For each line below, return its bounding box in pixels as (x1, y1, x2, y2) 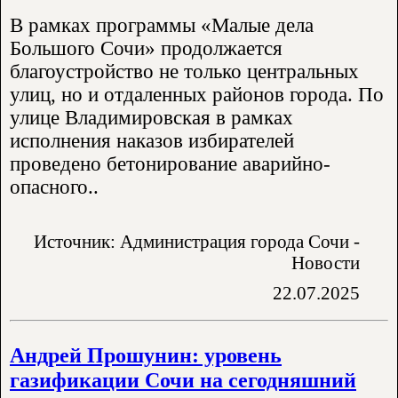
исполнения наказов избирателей (10, 129, 294, 152)
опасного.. (10, 175, 99, 198)
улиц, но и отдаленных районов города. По (10, 83, 384, 106)
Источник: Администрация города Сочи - (34, 230, 360, 251)
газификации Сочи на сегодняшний (10, 368, 356, 393)
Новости (291, 251, 360, 273)
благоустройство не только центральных (10, 60, 359, 83)
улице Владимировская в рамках (10, 106, 293, 129)
